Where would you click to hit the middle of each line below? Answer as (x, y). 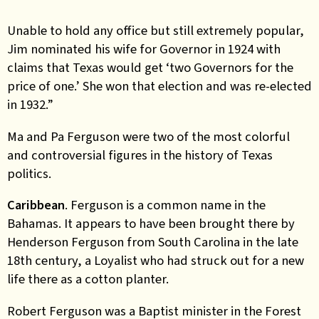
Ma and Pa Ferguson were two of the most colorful (148, 136)
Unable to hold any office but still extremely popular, (156, 30)
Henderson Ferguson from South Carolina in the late (153, 242)
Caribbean (36, 205)
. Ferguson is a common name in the (165, 205)
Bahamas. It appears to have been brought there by (151, 223)
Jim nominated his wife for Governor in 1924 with (144, 49)
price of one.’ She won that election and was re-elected (159, 86)
